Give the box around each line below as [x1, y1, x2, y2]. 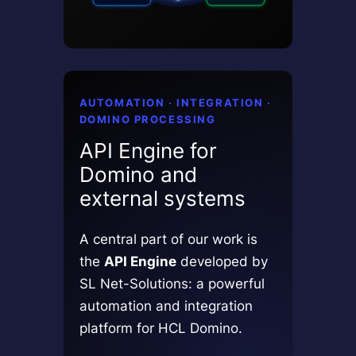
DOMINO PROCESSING [79, 113, 216, 126]
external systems [79, 186, 246, 211]
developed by [176, 253, 268, 270]
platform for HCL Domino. [79, 319, 242, 337]
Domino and [79, 162, 197, 188]
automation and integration [79, 297, 253, 315]
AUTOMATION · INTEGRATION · [79, 96, 272, 110]
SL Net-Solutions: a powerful [79, 275, 265, 292]
